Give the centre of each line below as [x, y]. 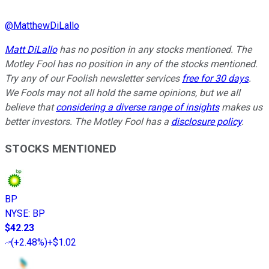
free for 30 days [215, 79]
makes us [241, 107]
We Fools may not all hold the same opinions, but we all [122, 93]
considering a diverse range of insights [138, 107]
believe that [30, 107]
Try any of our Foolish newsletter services [93, 79]
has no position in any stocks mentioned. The [154, 50]
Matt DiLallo [31, 50]
